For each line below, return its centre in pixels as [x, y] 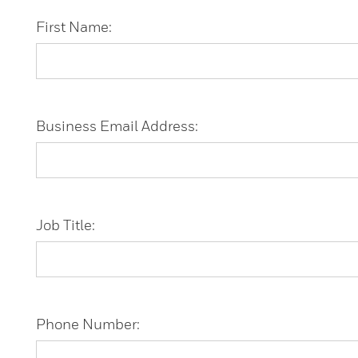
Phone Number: [88, 324]
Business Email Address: [117, 125]
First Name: [74, 26]
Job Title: [66, 225]
